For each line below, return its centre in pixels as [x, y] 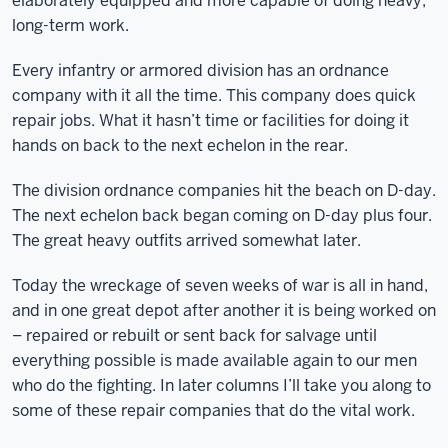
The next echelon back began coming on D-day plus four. [222, 215]
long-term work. [70, 25]
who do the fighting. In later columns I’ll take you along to [221, 385]
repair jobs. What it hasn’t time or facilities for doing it [210, 120]
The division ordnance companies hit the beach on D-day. [224, 190]
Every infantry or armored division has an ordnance [200, 70]
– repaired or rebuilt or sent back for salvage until [194, 335]
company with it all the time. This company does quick [214, 95]
